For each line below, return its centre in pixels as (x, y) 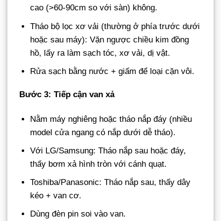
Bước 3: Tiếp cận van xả (67, 95)
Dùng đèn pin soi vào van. (78, 214)
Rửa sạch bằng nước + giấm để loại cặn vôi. (112, 71)
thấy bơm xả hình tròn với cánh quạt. (99, 164)
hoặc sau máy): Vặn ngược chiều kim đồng (110, 39)
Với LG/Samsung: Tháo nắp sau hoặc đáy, (108, 150)
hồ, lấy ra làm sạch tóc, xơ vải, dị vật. (100, 53)
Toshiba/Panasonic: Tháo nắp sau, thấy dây (110, 182)
